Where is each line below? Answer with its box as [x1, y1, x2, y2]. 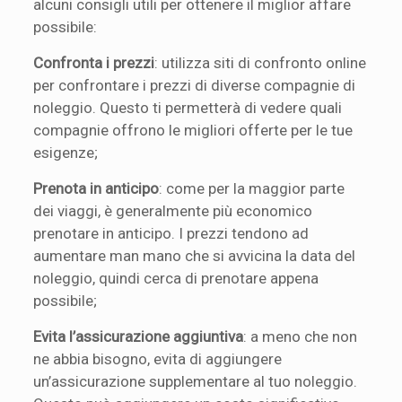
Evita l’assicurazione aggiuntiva [33, 327, 244, 345]
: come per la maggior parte [159, 179, 345, 197]
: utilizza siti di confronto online [154, 53, 367, 72]
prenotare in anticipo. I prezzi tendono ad [33, 223, 310, 242]
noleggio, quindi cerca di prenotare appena [33, 268, 319, 287]
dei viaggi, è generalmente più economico [33, 201, 313, 220]
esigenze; [33, 143, 99, 162]
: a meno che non [243, 327, 358, 345]
